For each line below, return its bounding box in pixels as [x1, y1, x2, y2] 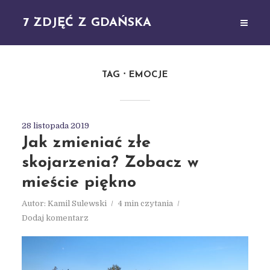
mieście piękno [21, 175, 136, 191]
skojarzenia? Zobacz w [21, 155, 198, 171]
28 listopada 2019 [21, 121, 89, 130]
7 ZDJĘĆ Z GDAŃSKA [23, 16, 152, 29]
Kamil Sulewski [47, 199, 107, 208]
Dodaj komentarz [21, 213, 89, 222]
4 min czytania [118, 199, 173, 208]
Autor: [21, 199, 48, 208]
